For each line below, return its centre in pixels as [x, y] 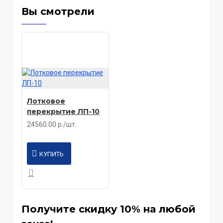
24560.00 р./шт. [52, 125]
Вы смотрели [58, 12]
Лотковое [46, 101]
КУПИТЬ [52, 154]
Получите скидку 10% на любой [109, 209]
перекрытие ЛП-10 [63, 112]
